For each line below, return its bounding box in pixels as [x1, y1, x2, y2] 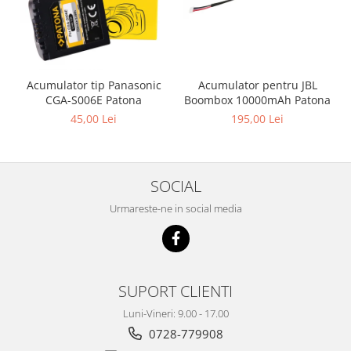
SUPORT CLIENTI [118, 279, 233, 302]
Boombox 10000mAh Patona [184, 92, 331, 107]
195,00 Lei [231, 110, 284, 126]
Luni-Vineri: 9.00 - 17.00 [122, 306, 229, 320]
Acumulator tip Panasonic [26, 77, 161, 92]
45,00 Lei [71, 110, 117, 126]
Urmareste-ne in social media [109, 201, 242, 215]
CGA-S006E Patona [45, 92, 142, 107]
